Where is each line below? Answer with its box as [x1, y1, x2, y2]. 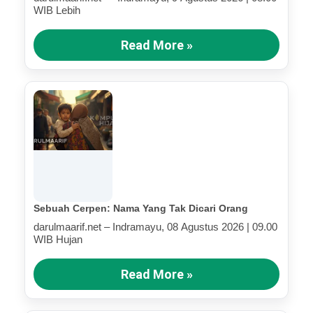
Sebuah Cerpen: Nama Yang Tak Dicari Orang [34, 203, 248, 214]
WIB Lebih [34, 4, 80, 17]
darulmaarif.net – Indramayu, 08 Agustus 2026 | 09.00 [34, 221, 277, 233]
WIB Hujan [34, 233, 82, 246]
